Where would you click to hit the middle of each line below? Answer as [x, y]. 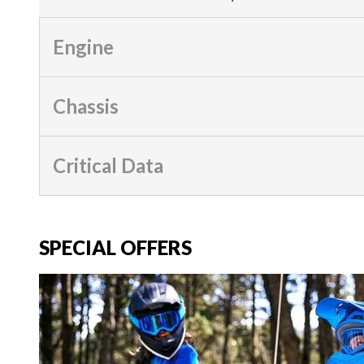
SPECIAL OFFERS [115, 248]
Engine [83, 47]
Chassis [86, 106]
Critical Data [108, 166]
